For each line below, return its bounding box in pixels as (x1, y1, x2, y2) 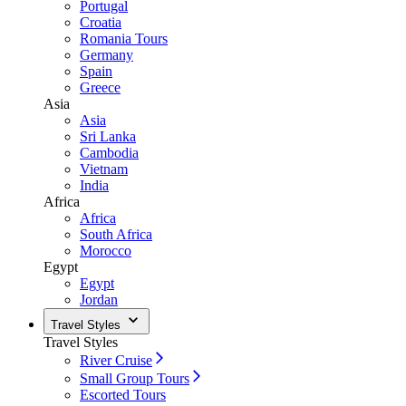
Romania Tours (80, 31, 168, 46)
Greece (80, 80, 121, 95)
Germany (80, 47, 133, 63)
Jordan (80, 292, 118, 307)
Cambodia (80, 145, 139, 160)
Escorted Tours (80, 387, 166, 402)
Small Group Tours (80, 371, 189, 386)
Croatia (80, 14, 121, 30)
